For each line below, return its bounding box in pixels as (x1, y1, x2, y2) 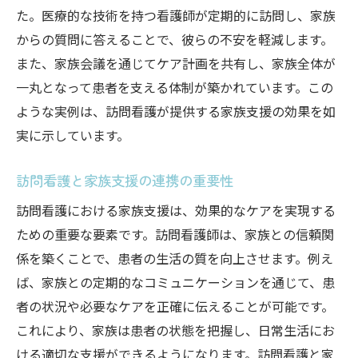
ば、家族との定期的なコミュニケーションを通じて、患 (16, 272, 335, 292)
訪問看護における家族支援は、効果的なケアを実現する (16, 201, 336, 220)
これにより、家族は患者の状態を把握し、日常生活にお (16, 320, 335, 340)
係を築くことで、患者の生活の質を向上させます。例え (16, 249, 333, 268)
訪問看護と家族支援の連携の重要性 (16, 170, 233, 190)
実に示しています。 (16, 125, 129, 145)
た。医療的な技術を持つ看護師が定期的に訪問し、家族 (16, 6, 336, 25)
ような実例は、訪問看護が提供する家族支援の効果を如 (16, 101, 336, 121)
